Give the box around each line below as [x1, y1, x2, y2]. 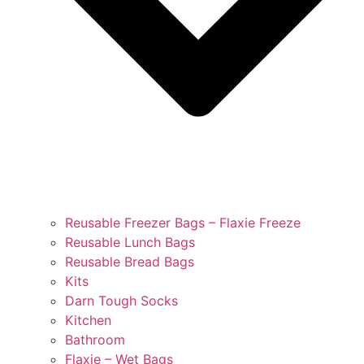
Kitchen [65, 311, 111, 328]
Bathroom [65, 331, 125, 348]
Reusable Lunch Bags [65, 233, 195, 250]
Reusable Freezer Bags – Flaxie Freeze [65, 214, 301, 231]
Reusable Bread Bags [65, 253, 194, 270]
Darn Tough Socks [65, 292, 178, 309]
